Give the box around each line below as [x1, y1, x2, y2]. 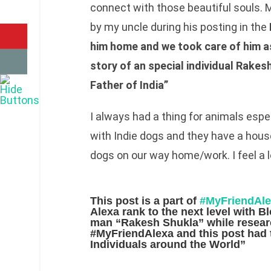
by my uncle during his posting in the [90, 21, 269, 34]
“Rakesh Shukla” [115, 217, 207, 229]
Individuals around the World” [90, 238, 246, 251]
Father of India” [90, 79, 168, 92]
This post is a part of [90, 195, 200, 207]
